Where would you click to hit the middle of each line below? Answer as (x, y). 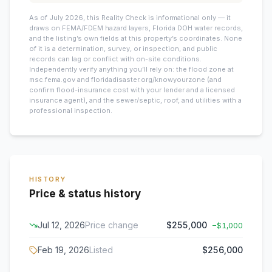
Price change (112, 225)
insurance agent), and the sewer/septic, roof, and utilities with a (135, 100)
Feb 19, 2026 (63, 250)
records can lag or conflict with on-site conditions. (115, 59)
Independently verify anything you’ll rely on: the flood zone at (131, 69)
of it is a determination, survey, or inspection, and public (123, 49)
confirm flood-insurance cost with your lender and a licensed (132, 90)
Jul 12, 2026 (61, 225)
